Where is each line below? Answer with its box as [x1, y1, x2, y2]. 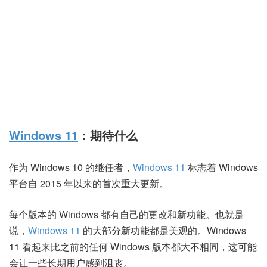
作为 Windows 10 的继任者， [9, 160, 133, 174]
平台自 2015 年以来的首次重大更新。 [9, 176, 169, 190]
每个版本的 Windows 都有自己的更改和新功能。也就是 [9, 207, 244, 221]
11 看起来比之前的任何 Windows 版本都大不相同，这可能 [9, 240, 257, 253]
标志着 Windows [185, 160, 258, 174]
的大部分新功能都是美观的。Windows [80, 223, 246, 237]
